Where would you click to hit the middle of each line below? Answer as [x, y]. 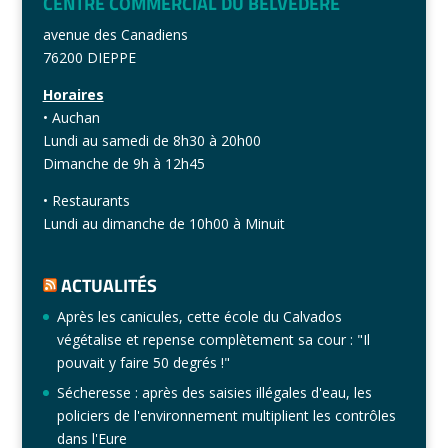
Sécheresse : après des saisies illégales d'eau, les [214, 392]
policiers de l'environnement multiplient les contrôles [226, 415]
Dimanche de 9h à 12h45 [123, 163]
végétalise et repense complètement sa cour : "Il [213, 339]
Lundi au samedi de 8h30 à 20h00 [151, 140]
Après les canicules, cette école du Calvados [199, 316]
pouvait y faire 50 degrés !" [143, 362]
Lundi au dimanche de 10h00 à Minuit [163, 223]
